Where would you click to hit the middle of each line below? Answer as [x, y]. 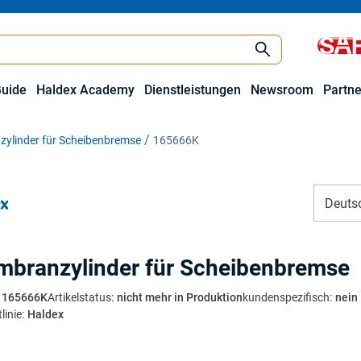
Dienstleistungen [193, 90]
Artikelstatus [79, 297]
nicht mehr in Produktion [180, 297]
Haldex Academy [85, 90]
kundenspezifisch [286, 297]
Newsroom [282, 90]
